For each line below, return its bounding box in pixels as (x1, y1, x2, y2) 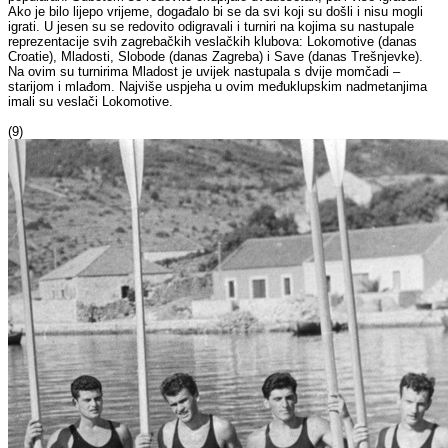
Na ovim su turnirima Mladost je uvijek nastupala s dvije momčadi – (8, 64, 401, 80)
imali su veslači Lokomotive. (8, 94, 174, 110)
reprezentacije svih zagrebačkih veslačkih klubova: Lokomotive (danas (8, 34, 418, 50)
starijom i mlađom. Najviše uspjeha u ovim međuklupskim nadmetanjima (8, 79, 428, 95)
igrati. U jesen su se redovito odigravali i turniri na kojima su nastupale (8, 19, 415, 35)
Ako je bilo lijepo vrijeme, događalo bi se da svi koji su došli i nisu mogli (8, 4, 424, 20)
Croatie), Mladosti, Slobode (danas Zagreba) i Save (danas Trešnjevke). (8, 49, 424, 65)
